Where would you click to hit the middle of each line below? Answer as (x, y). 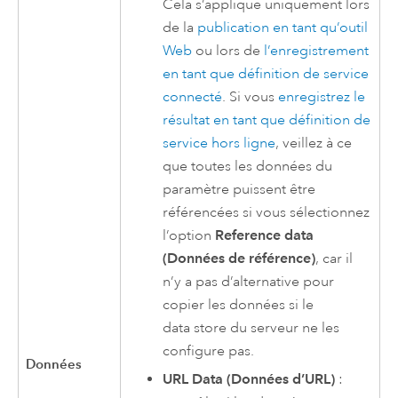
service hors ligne (219, 143)
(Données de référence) (239, 258)
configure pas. (209, 350)
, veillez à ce (314, 143)
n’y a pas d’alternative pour (249, 281)
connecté (193, 96)
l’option (189, 235)
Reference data (265, 235)
